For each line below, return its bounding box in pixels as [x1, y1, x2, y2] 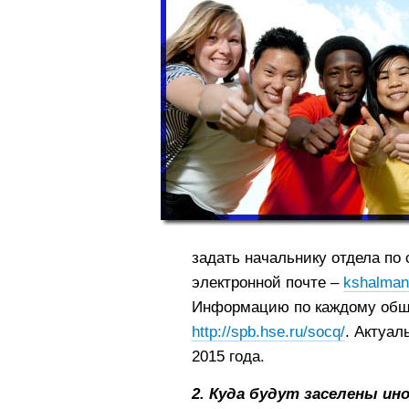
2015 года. [191, 348, 265, 366]
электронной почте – [191, 274, 343, 292]
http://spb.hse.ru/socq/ [191, 323, 345, 341]
